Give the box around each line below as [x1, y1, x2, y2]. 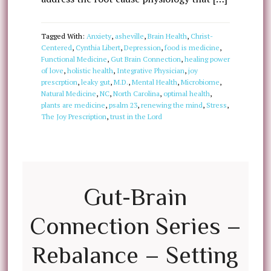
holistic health [67, 66, 113, 75]
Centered [41, 43, 72, 52]
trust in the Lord [109, 112, 162, 121]
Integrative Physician [116, 66, 184, 75]
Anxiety [86, 31, 111, 41]
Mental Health [131, 77, 177, 87]
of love [41, 66, 64, 75]
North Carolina [113, 89, 160, 98]
